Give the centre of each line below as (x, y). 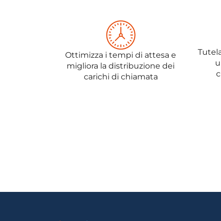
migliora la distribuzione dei (121, 66)
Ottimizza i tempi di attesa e (121, 55)
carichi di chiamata (121, 77)
